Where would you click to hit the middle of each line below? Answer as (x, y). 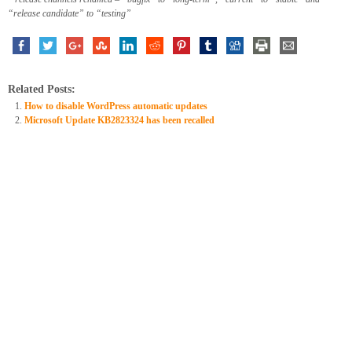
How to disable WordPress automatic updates (116, 106)
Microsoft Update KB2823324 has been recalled (120, 120)
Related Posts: (42, 89)
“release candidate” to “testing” (70, 14)
